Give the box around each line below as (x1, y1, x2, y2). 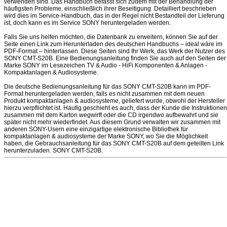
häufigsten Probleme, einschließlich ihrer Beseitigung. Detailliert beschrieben (4, 5, 216, 12)
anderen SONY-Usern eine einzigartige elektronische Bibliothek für (4, 126, 188, 133)
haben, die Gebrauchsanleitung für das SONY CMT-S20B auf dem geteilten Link (4, 140, 224, 147)
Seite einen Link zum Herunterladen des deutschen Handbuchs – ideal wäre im (4, 41, 222, 48)
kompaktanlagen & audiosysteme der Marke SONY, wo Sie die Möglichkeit (4, 133, 208, 140)
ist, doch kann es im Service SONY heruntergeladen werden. (4, 19, 171, 26)
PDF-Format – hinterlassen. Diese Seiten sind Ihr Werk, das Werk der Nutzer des (4, 48, 225, 55)
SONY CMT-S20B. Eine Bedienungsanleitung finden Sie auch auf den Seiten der (4, 55, 226, 62)
